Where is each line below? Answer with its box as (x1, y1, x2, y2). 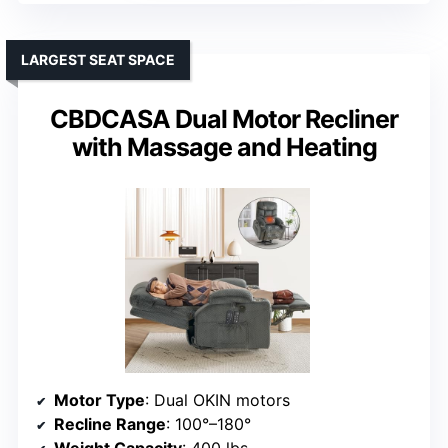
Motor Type (54, 390, 145, 411)
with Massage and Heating (71, 132, 377, 163)
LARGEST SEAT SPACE (21, 51, 175, 69)
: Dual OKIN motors (145, 390, 290, 411)
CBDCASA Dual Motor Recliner (50, 104, 398, 135)
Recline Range (54, 414, 166, 435)
